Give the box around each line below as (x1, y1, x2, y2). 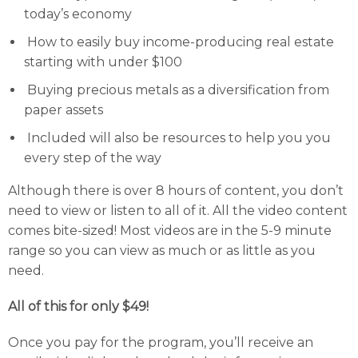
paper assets (24, 102, 103, 117)
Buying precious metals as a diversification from (24, 82, 329, 97)
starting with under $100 (24, 54, 182, 70)
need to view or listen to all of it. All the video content (8, 203, 348, 218)
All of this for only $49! (8, 299, 149, 314)
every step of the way (24, 150, 161, 165)
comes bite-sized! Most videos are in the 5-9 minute (8, 223, 332, 238)
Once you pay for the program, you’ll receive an (8, 335, 313, 350)
